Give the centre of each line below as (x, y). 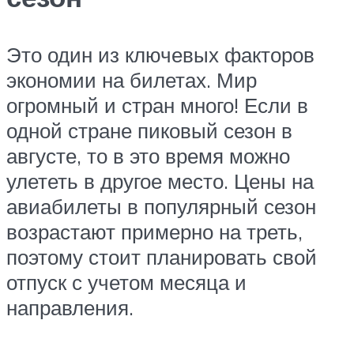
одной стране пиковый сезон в (149, 130)
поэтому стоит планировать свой (162, 256)
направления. (70, 307)
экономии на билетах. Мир (132, 79)
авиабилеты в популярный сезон (161, 206)
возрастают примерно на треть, (154, 231)
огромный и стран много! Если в (157, 105)
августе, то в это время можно (148, 155)
